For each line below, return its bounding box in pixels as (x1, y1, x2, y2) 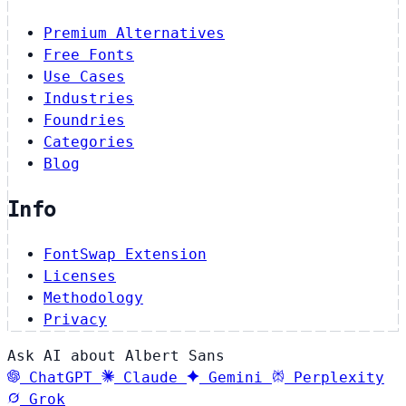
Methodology (43, 288, 143, 306)
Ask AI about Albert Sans (7, 346, 225, 364)
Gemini (208, 368, 263, 386)
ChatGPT (29, 368, 92, 386)
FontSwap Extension (43, 245, 207, 263)
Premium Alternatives (43, 24, 225, 42)
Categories (43, 132, 134, 150)
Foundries (43, 111, 125, 129)
